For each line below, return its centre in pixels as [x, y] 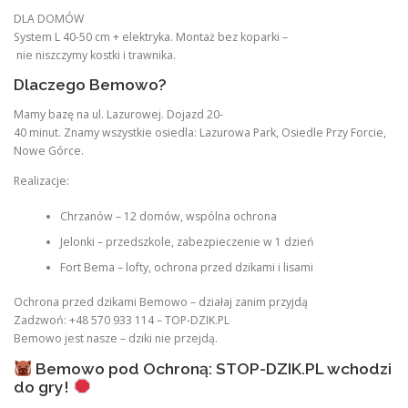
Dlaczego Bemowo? [90, 85]
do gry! [43, 387]
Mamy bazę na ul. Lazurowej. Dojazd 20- [118, 115]
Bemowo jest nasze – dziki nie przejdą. [116, 338]
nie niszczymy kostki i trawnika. [95, 55]
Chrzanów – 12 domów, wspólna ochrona [168, 216]
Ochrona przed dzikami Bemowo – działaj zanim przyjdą [161, 302]
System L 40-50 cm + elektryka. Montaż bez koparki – [151, 36]
